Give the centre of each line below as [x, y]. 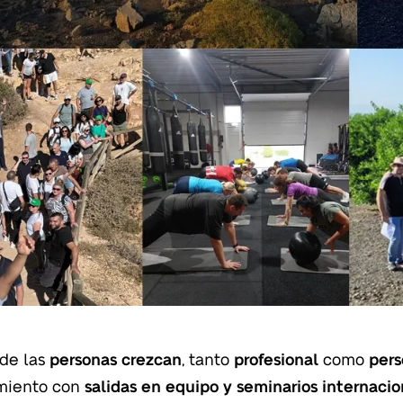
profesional [276, 358]
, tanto [208, 358]
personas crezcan [116, 358]
